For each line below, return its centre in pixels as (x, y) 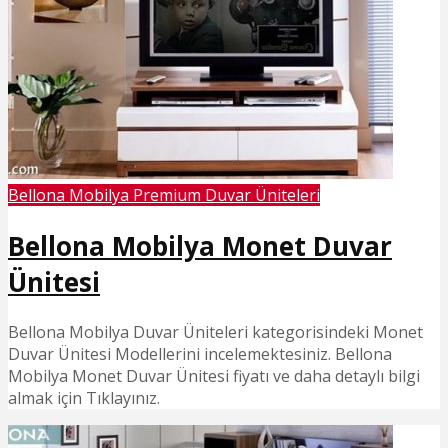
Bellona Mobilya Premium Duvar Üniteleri (164, 195)
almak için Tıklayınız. (84, 398)
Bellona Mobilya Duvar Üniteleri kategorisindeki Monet (215, 332)
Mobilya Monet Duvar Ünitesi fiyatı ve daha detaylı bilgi (214, 376)
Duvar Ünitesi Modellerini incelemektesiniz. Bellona (200, 354)
